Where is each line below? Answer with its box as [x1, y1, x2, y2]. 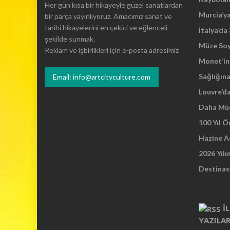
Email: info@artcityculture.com [53, 72, 150, 82]
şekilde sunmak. [45, 34, 95, 44]
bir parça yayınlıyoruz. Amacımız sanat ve [45, 12, 172, 21]
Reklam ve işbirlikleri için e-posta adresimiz [45, 46, 179, 55]
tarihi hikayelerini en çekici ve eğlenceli [45, 23, 167, 32]
